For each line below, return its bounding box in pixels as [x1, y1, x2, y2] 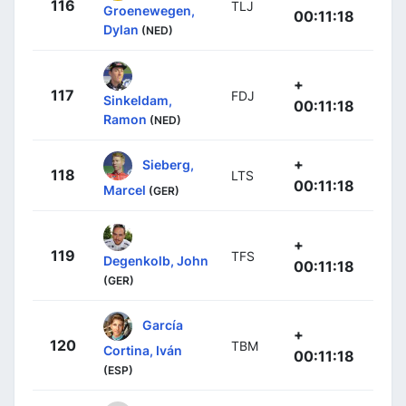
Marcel [103, 181, 146, 198]
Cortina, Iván [103, 342, 182, 358]
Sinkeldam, [103, 92, 172, 108]
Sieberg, [142, 156, 194, 172]
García [142, 316, 183, 333]
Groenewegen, [103, 2, 195, 18]
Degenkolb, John [103, 252, 208, 268]
